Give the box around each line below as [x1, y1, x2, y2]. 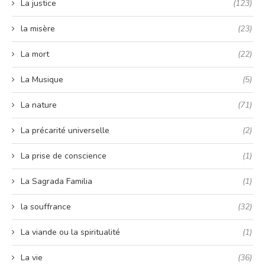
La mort [21, 48, 49, 60]
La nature [21, 99, 57, 111]
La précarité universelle [21, 124, 109, 136]
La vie [21, 251, 43, 263]
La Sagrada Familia [21, 175, 92, 187]
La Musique [21, 73, 63, 85]
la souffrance [21, 201, 71, 212]
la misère [21, 22, 55, 34]
